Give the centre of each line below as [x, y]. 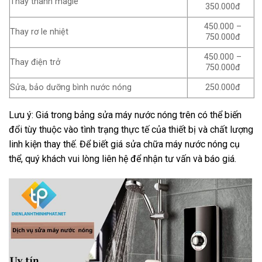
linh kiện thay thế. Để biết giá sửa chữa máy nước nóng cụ [124, 144]
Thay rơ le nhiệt [39, 32]
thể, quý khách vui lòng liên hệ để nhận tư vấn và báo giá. [123, 158]
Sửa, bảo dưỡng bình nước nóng [71, 87]
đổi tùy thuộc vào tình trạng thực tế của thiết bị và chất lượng [131, 129]
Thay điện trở [35, 62]
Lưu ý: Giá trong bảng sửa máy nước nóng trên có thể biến [125, 115]
